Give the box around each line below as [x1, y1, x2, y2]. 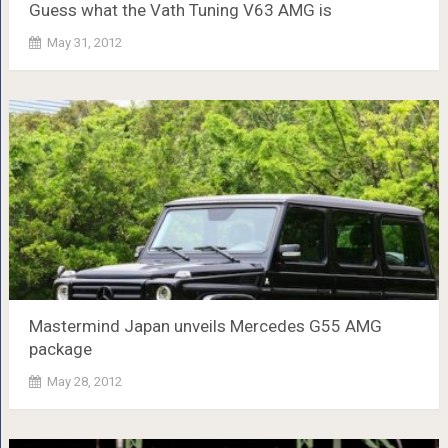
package [28, 338, 92, 359]
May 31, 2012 [46, 34, 122, 50]
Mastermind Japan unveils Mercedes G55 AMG [28, 315, 382, 336]
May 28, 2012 [46, 373, 122, 389]
